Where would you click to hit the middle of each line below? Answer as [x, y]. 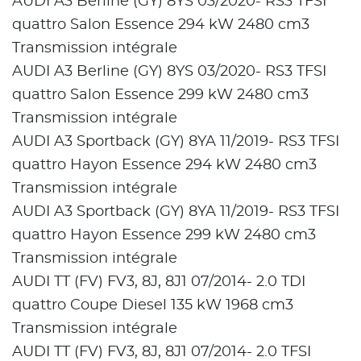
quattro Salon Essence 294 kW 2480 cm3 [163, 25]
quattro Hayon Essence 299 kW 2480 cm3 [166, 236]
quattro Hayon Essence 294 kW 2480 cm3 [166, 166]
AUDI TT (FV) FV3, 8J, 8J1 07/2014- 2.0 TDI [159, 282]
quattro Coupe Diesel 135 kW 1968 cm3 [155, 306]
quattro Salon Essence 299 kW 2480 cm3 [162, 95]
